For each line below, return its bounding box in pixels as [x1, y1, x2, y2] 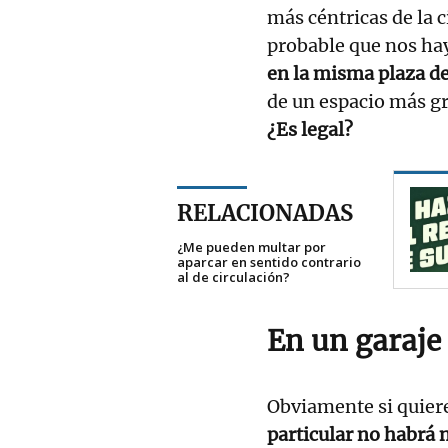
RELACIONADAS [177, 198, 353, 227]
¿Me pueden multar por [177, 237, 326, 256]
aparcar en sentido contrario [177, 252, 361, 271]
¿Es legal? [267, 117, 353, 141]
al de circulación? [177, 267, 290, 286]
